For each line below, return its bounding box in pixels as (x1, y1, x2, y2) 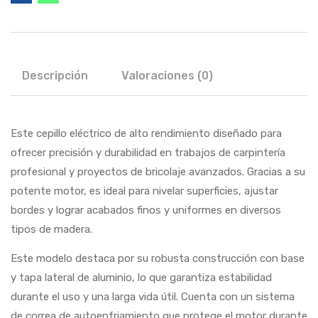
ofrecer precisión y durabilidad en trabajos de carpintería (11, 146, 285, 159)
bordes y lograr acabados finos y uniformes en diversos (11, 204, 281, 216)
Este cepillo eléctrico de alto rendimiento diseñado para (11, 127, 282, 140)
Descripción (22, 69, 88, 82)
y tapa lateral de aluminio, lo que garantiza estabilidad (11, 271, 272, 284)
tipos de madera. (11, 223, 92, 236)
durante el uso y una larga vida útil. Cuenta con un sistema (11, 290, 295, 303)
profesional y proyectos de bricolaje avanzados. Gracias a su (11, 165, 305, 178)
